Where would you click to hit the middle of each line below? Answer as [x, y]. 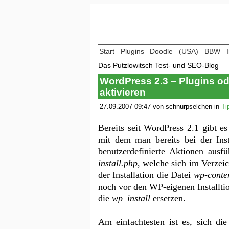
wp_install [131, 198]
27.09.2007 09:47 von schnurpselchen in [160, 106]
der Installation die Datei [146, 175]
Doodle [162, 51]
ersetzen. [168, 198]
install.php [118, 163]
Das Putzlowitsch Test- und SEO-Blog [158, 65]
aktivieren [122, 92]
